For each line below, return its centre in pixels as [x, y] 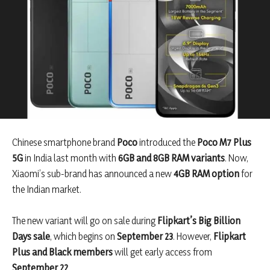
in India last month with [71, 158]
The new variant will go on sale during [85, 221]
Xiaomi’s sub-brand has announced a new [93, 174]
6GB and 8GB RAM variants [171, 158]
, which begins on [83, 237]
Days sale [31, 237]
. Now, [237, 158]
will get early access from [162, 252]
